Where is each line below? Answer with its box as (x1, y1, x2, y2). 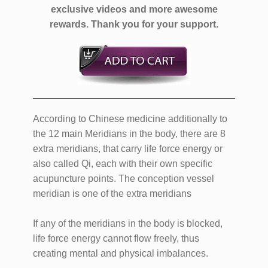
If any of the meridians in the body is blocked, (33, 218, 223, 229)
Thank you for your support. (91, 19, 218, 30)
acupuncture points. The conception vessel (33, 173, 214, 184)
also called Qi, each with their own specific (33, 159, 212, 169)
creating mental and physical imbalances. (33, 248, 208, 259)
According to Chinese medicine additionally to (33, 114, 227, 124)
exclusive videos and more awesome (50, 4, 218, 15)
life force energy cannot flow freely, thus (33, 233, 199, 244)
